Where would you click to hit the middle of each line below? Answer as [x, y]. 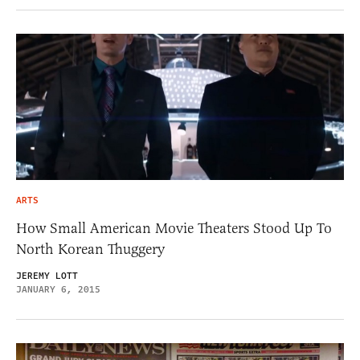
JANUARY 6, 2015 [58, 290]
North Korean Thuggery [90, 250]
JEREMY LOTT [47, 276]
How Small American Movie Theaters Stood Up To [174, 229]
